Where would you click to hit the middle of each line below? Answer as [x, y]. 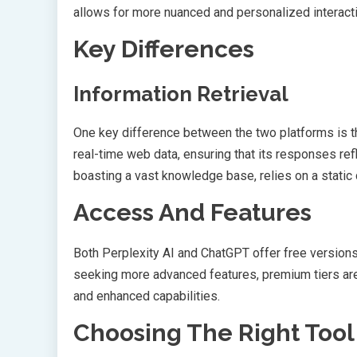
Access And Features [192, 213]
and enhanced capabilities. [147, 296]
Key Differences [164, 49]
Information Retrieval [181, 94]
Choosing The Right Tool [214, 333]
